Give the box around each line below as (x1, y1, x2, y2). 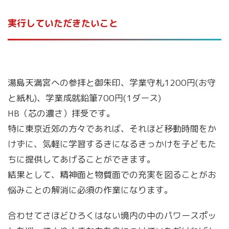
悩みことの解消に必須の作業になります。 (8, 184, 173, 196)
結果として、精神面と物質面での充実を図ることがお (8, 168, 216, 180)
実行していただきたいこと (8, 16, 118, 30)
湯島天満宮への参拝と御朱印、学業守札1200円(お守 (8, 76, 216, 88)
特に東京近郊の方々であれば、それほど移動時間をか (8, 122, 216, 134)
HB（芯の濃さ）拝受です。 (8, 107, 115, 119)
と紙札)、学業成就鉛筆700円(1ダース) (8, 91, 161, 104)
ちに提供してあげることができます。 (8, 153, 155, 165)
